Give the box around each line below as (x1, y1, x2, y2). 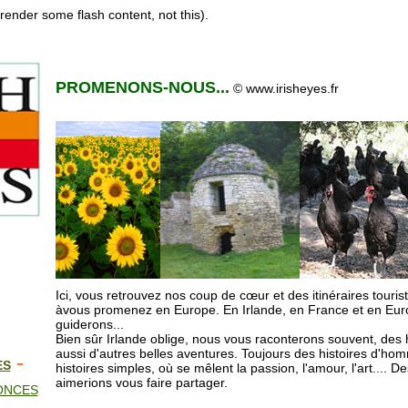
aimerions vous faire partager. (55, 375, 228, 390)
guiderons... (55, 317, 124, 331)
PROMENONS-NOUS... (55, 78, 229, 97)
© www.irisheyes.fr (232, 81, 339, 96)
